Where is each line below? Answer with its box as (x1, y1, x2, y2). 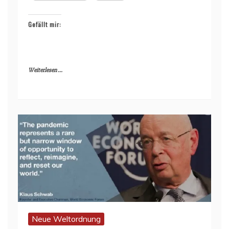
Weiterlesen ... (28, 66, 62, 74)
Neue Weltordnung (32, 214, 101, 224)
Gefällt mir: (28, 19, 61, 29)
